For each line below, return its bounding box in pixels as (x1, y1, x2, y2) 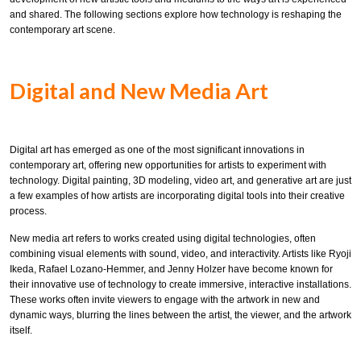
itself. (10, 325, 32, 337)
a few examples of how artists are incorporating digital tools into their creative (10, 189, 345, 201)
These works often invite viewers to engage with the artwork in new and (10, 294, 320, 306)
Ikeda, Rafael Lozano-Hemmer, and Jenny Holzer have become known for (10, 263, 333, 276)
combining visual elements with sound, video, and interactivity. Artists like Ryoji (10, 248, 351, 260)
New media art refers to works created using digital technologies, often (10, 233, 316, 245)
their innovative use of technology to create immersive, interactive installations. (10, 279, 351, 291)
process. (10, 205, 47, 217)
